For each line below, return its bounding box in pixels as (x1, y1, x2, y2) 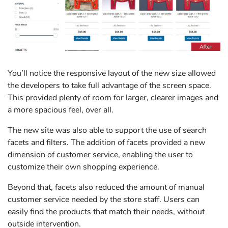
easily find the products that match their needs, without (8, 206, 205, 217)
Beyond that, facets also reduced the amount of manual (8, 181, 205, 193)
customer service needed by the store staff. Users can (8, 193, 199, 205)
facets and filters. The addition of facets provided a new (8, 136, 205, 148)
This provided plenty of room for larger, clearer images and (8, 92, 218, 103)
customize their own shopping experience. (8, 161, 161, 173)
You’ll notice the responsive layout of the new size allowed (8, 67, 216, 79)
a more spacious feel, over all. (8, 104, 116, 116)
